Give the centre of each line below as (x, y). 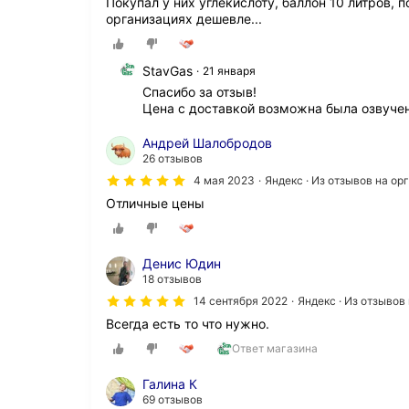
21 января (229, 70)
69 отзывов (173, 400)
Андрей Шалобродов (207, 142)
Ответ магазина (275, 349)
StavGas (168, 70)
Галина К (170, 384)
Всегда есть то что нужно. (188, 323)
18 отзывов (172, 278)
